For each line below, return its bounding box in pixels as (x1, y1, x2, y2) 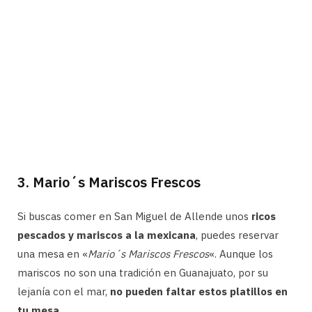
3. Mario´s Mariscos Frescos (17, 173, 201, 192)
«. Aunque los (209, 247, 273, 260)
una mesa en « (17, 247, 88, 260)
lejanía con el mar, (17, 285, 110, 298)
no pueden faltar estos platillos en (110, 285, 288, 298)
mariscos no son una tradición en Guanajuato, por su (17, 266, 268, 279)
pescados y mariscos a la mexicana (17, 228, 196, 242)
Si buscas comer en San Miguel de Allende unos (17, 210, 251, 223)
